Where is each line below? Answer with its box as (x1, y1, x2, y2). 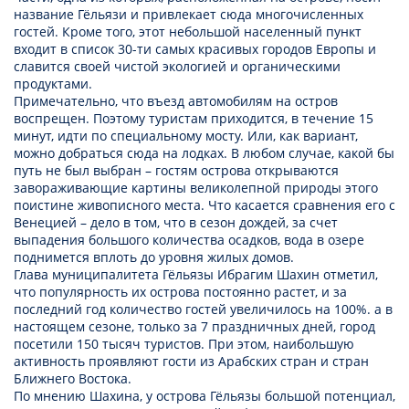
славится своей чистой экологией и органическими (14, 58, 341, 76)
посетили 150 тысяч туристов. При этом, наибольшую (14, 335, 354, 353)
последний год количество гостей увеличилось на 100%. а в (14, 300, 393, 319)
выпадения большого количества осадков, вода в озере (14, 231, 364, 249)
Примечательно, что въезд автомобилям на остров (14, 92, 338, 110)
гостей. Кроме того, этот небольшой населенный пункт (14, 23, 362, 41)
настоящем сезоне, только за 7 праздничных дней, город (14, 318, 375, 336)
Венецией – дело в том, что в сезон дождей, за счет (14, 214, 338, 232)
